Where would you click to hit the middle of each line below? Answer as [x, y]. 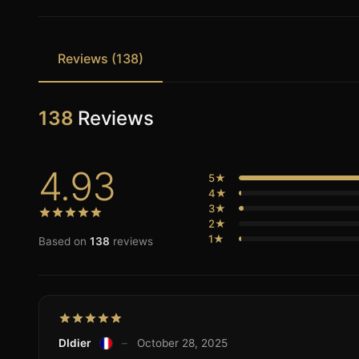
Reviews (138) [101, 59]
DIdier [75, 343]
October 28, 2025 [182, 343]
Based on [64, 242]
